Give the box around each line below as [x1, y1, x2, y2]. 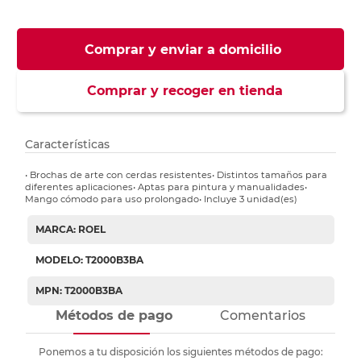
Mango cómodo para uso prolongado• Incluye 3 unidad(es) [25, 193, 298, 205]
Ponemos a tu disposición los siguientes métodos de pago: [38, 346, 323, 359]
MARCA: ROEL [35, 223, 106, 236]
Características [25, 137, 110, 152]
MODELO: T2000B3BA [35, 254, 143, 267]
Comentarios [219, 308, 305, 324]
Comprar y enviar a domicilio [84, 42, 281, 58]
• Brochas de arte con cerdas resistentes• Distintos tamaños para [25, 169, 328, 181]
